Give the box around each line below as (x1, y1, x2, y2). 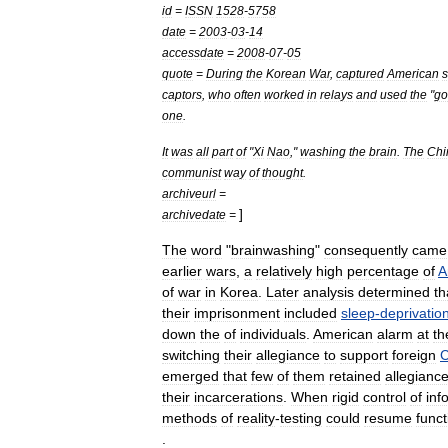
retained (329, 368, 381, 384)
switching (162, 347, 220, 363)
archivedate (162, 208, 226, 221)
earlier (162, 263, 202, 279)
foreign (392, 347, 436, 363)
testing (280, 410, 322, 426)
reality (237, 410, 275, 426)
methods (162, 410, 217, 426)
